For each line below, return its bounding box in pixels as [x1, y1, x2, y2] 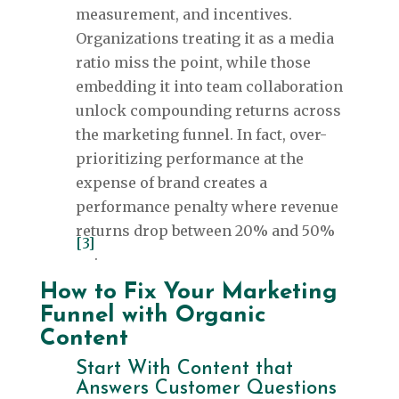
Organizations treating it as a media [75, 29, 334, 48]
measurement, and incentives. [75, 5, 292, 24]
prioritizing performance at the [75, 150, 304, 168]
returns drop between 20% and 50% [75, 222, 335, 240]
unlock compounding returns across [75, 102, 341, 120]
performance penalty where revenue [75, 198, 338, 216]
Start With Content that [75, 359, 293, 380]
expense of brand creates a [75, 174, 267, 192]
